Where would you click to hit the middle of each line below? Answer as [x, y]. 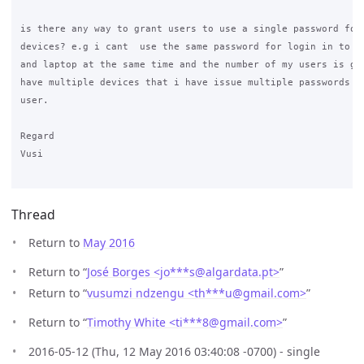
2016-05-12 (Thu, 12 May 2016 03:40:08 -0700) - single [174, 351]
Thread [33, 215]
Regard [37, 136]
